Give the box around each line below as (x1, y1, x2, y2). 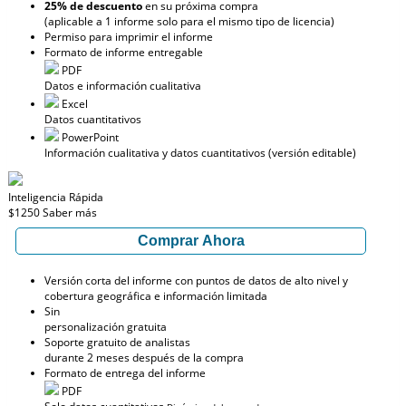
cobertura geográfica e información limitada (44, 288, 267, 304)
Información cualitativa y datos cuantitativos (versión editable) (44, 145, 356, 160)
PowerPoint (59, 130, 119, 145)
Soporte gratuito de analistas (44, 334, 190, 350)
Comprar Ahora (137, 233, 245, 248)
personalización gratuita (44, 319, 167, 334)
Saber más (43, 205, 97, 220)
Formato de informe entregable (44, 44, 203, 60)
